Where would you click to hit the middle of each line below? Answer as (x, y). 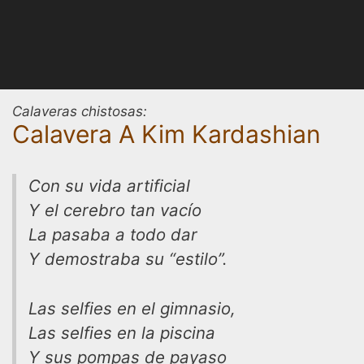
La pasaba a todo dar (113, 234)
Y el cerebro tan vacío (115, 210)
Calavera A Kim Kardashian (167, 134)
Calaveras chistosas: (80, 111)
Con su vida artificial (109, 186)
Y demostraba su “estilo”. (128, 259)
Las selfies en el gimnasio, (132, 308)
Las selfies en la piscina (122, 332)
